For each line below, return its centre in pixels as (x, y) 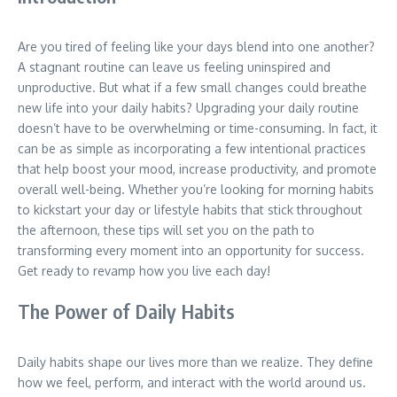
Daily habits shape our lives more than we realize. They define (195, 362)
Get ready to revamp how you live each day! (144, 271)
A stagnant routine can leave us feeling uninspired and (174, 67)
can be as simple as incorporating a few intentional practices (192, 148)
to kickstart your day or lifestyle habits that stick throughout (190, 210)
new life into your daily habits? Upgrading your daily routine (188, 108)
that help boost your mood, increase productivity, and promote (197, 169)
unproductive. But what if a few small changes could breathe (192, 87)
